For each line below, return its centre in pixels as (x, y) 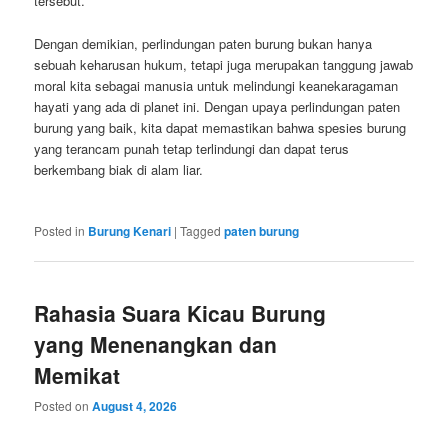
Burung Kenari (130, 230)
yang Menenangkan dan (156, 343)
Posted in (60, 230)
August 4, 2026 (135, 406)
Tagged (201, 230)
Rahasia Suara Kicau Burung (180, 312)
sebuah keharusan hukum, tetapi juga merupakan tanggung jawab (224, 64)
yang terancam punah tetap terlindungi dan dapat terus (192, 148)
